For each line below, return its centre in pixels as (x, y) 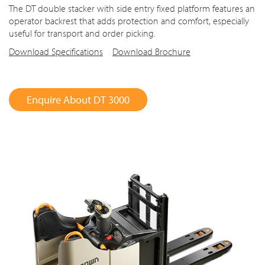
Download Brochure (151, 51)
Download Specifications (56, 51)
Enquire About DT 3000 (78, 99)
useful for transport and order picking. (82, 33)
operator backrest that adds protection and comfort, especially (129, 20)
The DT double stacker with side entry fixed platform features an (132, 8)
